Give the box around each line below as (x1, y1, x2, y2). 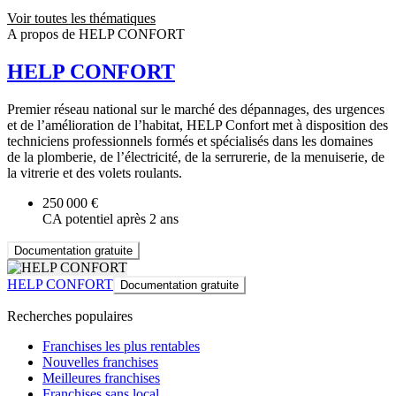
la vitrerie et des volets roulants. (7, 164, 182, 180)
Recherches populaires (7, 308, 133, 324)
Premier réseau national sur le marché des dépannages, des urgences (7, 101, 385, 117)
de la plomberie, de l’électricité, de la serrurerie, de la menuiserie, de (7, 148, 385, 164)
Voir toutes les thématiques (7, 10, 156, 26)
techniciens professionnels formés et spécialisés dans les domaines (7, 133, 373, 148)
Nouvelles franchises (42, 354, 158, 369)
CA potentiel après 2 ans (42, 210, 179, 226)
